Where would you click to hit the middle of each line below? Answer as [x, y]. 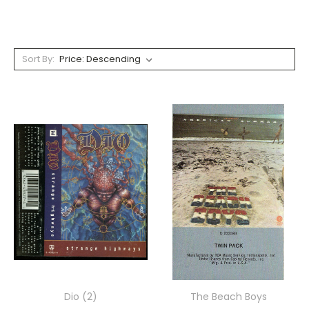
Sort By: [38, 59]
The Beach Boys [228, 297]
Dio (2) [80, 297]
